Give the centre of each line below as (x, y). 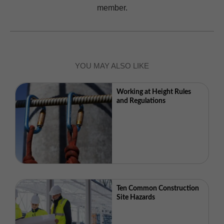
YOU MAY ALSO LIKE (112, 65)
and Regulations (141, 101)
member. (112, 8)
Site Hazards (136, 198)
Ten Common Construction (158, 189)
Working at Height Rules (154, 92)
